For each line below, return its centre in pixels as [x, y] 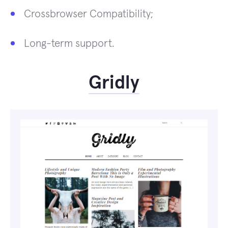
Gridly [114, 84]
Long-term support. [69, 44]
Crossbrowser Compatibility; [89, 14]
